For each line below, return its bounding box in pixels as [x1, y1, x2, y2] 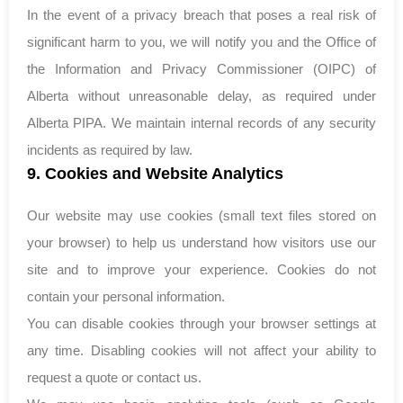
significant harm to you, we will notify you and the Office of [27, 34, 376, 50]
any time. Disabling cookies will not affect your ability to [27, 343, 376, 359]
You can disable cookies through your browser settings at [27, 316, 376, 332]
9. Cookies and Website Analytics [27, 165, 283, 184]
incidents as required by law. [27, 142, 193, 158]
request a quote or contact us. [27, 370, 201, 386]
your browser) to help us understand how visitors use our [27, 235, 376, 251]
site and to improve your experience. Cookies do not [27, 262, 376, 278]
